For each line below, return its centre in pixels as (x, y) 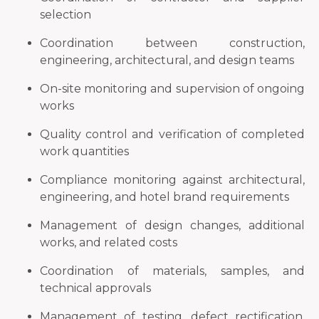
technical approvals (95, 288)
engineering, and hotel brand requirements (164, 197)
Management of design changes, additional (172, 225)
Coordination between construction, (172, 43)
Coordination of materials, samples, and (172, 271)
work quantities (84, 151)
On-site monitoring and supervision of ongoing (172, 89)
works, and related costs (109, 242)
